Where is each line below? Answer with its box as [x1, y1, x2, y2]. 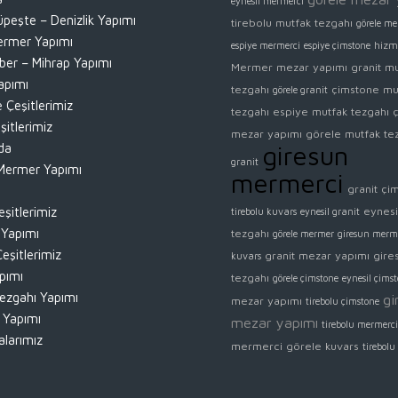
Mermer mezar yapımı [231, 60, 348, 75]
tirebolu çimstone [306, 296, 380, 307]
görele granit [273, 84, 329, 96]
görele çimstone [273, 273, 339, 284]
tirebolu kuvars [231, 206, 298, 218]
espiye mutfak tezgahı [273, 105, 390, 119]
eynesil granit [300, 206, 361, 218]
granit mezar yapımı [265, 249, 370, 263]
